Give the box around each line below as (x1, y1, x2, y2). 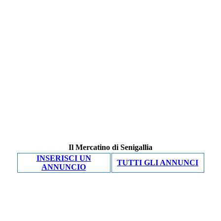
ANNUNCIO (41, 163, 86, 171)
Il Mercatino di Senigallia (69, 143, 152, 151)
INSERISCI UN (36, 154, 91, 162)
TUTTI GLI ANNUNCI (117, 158, 198, 167)
